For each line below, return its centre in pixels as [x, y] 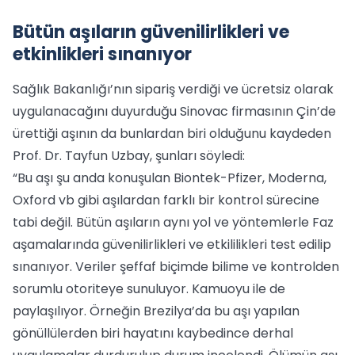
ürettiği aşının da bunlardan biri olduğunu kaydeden [172, 134]
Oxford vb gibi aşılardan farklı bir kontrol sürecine [166, 200]
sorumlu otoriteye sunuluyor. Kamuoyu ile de [149, 289]
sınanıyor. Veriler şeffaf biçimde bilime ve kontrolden [176, 267]
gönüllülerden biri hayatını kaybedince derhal [153, 333]
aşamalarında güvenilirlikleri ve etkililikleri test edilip [172, 244]
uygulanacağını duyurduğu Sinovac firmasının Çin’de [174, 111]
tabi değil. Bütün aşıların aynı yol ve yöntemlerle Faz [173, 222]
